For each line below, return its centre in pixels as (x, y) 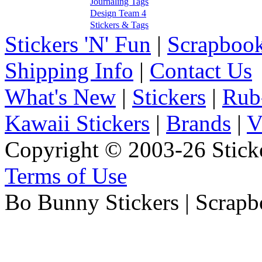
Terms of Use (66, 176)
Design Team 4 (118, 13)
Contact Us (201, 71)
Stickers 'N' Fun (78, 44)
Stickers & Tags (119, 25)
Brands (199, 123)
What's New (60, 97)
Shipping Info (69, 71)
